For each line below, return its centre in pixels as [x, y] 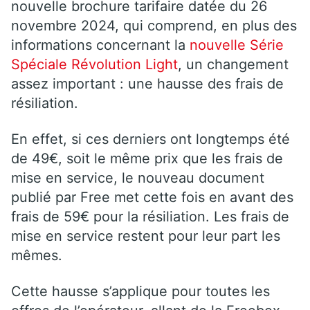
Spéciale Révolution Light [94, 64]
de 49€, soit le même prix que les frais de [147, 158]
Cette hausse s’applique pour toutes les [140, 291]
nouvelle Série [237, 45]
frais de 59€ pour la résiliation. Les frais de [150, 216]
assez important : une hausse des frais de [147, 83]
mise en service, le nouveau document [138, 177]
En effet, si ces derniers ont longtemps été [151, 139]
